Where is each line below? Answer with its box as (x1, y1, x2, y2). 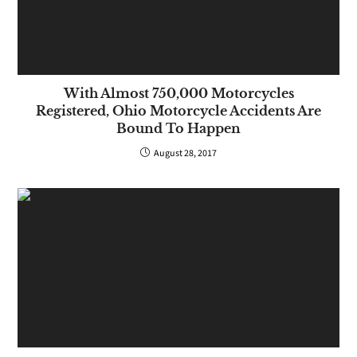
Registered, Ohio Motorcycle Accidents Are (36, 102, 321, 119)
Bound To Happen (116, 120, 241, 136)
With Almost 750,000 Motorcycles (63, 84, 294, 101)
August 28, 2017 (154, 146, 217, 160)
